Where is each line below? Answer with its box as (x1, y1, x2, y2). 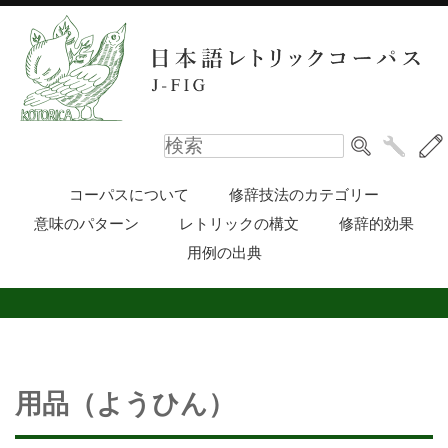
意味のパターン (34, 216, 139, 232)
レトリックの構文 (179, 216, 299, 232)
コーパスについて (69, 187, 189, 203)
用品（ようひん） (15, 389, 235, 419)
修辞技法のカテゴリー (229, 187, 379, 203)
